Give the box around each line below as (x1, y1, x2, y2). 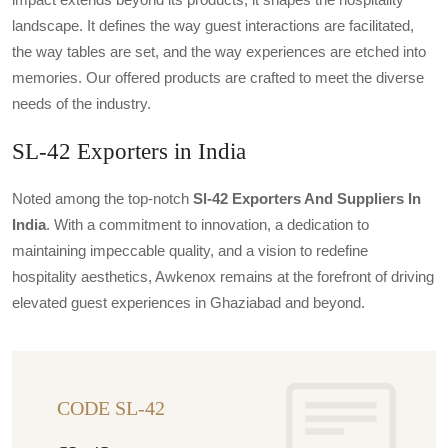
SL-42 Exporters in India (12, 138, 246, 165)
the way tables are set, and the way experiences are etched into (12, 43, 426, 61)
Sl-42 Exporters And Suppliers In (193, 190, 421, 208)
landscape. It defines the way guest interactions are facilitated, (12, 17, 414, 35)
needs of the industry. (12, 95, 151, 113)
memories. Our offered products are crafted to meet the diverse (12, 69, 424, 87)
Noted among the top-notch (12, 190, 193, 208)
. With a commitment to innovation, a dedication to (46, 216, 369, 234)
